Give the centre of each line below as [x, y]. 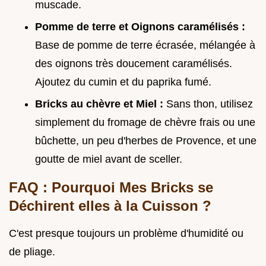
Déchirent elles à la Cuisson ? [110, 205]
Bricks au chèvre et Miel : [101, 104]
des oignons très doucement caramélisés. [134, 63]
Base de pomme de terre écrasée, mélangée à [145, 45]
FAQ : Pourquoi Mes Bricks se [111, 187]
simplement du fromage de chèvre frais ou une [145, 122]
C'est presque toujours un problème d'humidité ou [126, 233]
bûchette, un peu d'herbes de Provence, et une [146, 140]
